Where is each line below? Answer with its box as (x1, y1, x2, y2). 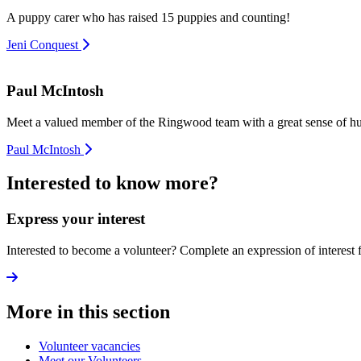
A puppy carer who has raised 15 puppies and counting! (6, 10, 290, 25)
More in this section (6, 301, 170, 322)
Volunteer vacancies (39, 338, 140, 353)
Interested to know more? (6, 172, 218, 194)
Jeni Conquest (6, 38, 78, 52)
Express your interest (6, 210, 145, 228)
